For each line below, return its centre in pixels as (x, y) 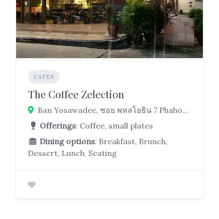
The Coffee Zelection (76, 94)
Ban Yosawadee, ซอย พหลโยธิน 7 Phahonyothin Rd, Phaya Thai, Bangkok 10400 (185, 110)
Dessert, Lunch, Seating (72, 153)
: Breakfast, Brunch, (131, 141)
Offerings (58, 125)
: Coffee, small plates (114, 125)
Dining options (67, 141)
